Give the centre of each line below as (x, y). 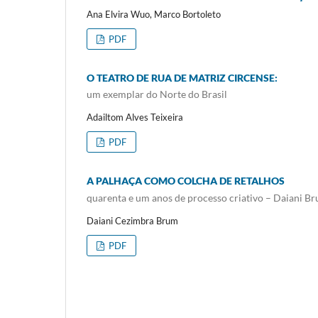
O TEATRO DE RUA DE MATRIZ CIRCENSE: (182, 77)
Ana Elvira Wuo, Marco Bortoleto (154, 14)
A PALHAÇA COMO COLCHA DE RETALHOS (186, 181)
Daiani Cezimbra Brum (132, 220)
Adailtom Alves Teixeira (135, 117)
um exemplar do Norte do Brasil (157, 94)
